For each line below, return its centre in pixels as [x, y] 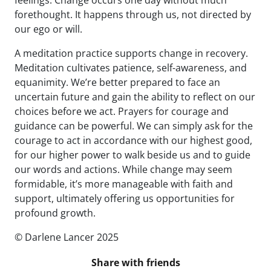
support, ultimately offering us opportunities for [125, 199]
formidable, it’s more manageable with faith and [124, 184]
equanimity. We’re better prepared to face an [117, 83]
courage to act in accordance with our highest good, [133, 141]
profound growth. [55, 213]
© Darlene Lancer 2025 [67, 237]
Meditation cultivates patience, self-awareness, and [131, 68]
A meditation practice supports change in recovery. [131, 54]
